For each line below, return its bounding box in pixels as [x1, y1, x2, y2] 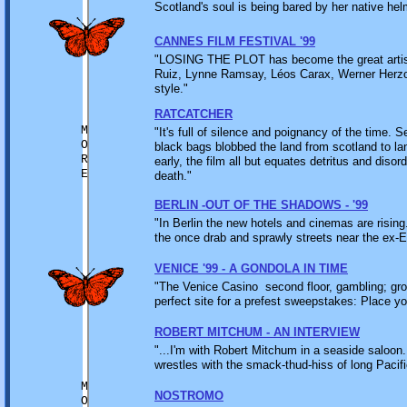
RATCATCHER [154, 107, 233, 121]
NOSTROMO [154, 389, 223, 402]
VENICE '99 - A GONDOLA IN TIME [154, 262, 348, 275]
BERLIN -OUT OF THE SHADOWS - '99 [154, 198, 368, 212]
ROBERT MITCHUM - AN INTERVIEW [154, 325, 360, 339]
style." [154, 82, 188, 95]
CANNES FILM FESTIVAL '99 [154, 35, 315, 48]
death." [154, 169, 192, 183]
